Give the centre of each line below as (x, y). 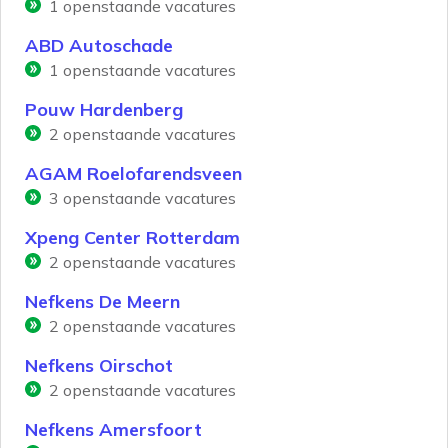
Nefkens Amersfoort (113, 430)
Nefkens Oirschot (99, 366)
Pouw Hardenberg (104, 110)
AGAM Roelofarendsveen (133, 174)
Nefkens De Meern (102, 302)
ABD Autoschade (99, 46)
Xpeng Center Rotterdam (132, 238)
